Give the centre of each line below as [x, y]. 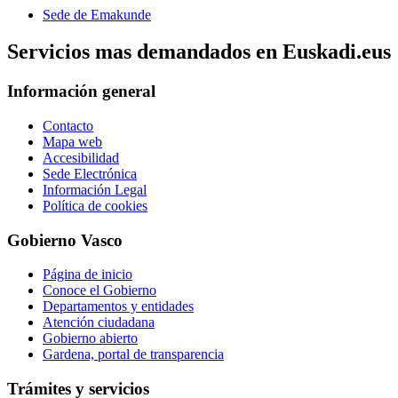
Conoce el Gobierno [99, 291]
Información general [81, 92]
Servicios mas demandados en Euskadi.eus [199, 52]
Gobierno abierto [90, 338]
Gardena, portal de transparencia [133, 354]
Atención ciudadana [99, 322]
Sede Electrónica [90, 174]
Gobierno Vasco [65, 240]
